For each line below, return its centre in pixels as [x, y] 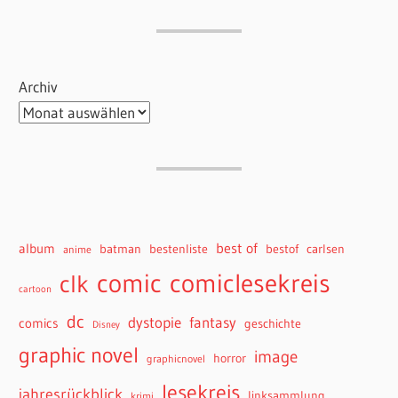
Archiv [39, 87]
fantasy [213, 323]
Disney [107, 325]
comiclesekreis [251, 283]
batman [121, 250]
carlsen [326, 250]
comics [39, 324]
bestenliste [179, 250]
